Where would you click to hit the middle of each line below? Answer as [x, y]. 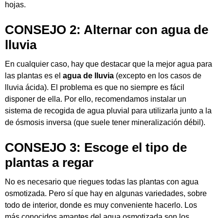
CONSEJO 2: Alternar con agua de [107, 30]
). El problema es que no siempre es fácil [114, 87]
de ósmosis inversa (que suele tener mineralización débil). [105, 122]
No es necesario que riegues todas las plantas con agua [102, 182]
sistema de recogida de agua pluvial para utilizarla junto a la [108, 111]
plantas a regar [49, 163]
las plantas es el [34, 76]
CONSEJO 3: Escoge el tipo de [96, 147]
